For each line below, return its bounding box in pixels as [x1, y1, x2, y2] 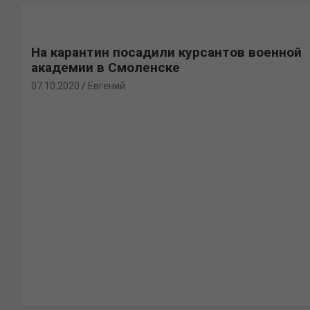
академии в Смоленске [31, 60, 180, 75]
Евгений [88, 80, 125, 91]
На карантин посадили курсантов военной [31, 44, 302, 60]
